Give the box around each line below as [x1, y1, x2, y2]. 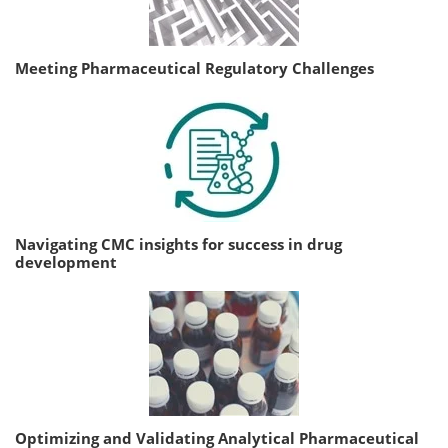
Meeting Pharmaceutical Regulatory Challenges [15, 57, 374, 78]
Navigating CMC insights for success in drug [15, 233, 342, 254]
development [15, 251, 117, 272]
